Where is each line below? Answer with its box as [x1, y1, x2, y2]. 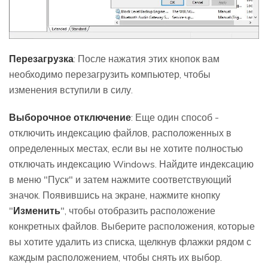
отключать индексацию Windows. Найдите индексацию [9, 157, 254, 170]
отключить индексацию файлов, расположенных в [9, 126, 232, 139]
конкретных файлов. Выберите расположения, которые [9, 220, 255, 232]
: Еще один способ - [131, 111, 219, 123]
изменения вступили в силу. [9, 83, 133, 96]
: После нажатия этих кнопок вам [74, 52, 220, 65]
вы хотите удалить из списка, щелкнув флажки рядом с [9, 235, 251, 248]
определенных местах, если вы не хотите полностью [9, 142, 243, 154]
